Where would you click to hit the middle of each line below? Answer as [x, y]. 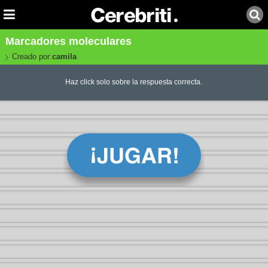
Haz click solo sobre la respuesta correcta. [134, 82]
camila [64, 57]
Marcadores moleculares [68, 41]
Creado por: [32, 57]
